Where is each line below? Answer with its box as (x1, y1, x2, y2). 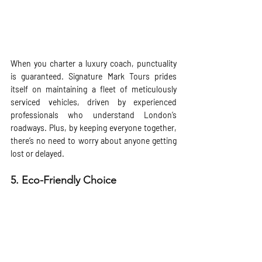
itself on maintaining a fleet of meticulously (11, 84, 177, 95)
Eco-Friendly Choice (22, 174, 116, 187)
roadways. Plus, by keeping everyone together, (11, 123, 177, 133)
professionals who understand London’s (11, 110, 177, 120)
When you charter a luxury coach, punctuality (11, 58, 177, 69)
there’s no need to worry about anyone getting (11, 136, 177, 146)
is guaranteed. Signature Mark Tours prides (11, 71, 177, 82)
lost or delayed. (11, 149, 64, 159)
